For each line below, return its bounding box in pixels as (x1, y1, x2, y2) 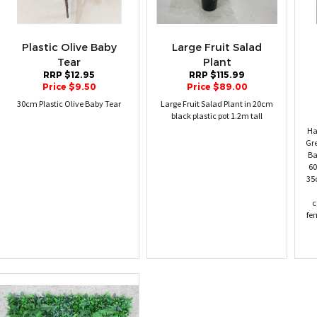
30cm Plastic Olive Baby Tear (17, 99, 121, 110)
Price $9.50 (42, 82, 96, 93)
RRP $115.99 (189, 70, 245, 81)
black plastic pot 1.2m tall (171, 111, 263, 122)
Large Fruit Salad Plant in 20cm (161, 99, 273, 110)
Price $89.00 (186, 82, 248, 93)
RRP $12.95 (43, 70, 95, 81)
